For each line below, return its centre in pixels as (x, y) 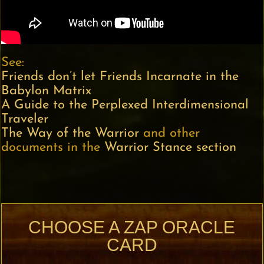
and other (170, 134)
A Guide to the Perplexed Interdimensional (125, 105)
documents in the (53, 148)
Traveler (25, 120)
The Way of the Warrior (70, 134)
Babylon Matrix (47, 91)
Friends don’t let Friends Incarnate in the (120, 77)
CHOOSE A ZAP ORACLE (132, 227)
